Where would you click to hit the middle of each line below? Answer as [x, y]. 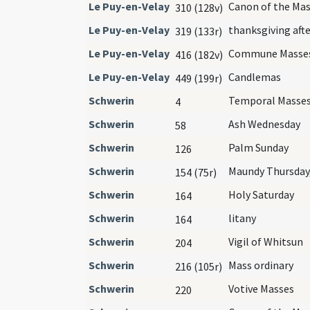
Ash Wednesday [264, 124]
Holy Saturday [261, 194]
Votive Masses [261, 288]
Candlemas [255, 76]
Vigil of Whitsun [266, 241]
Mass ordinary [261, 265]
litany [242, 218]
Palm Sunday [258, 147]
